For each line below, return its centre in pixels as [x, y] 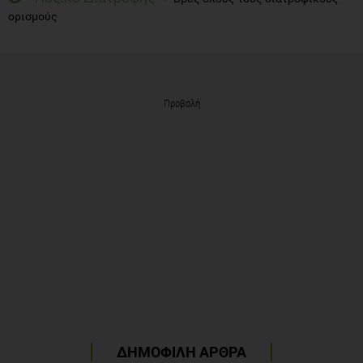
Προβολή [181, 103]
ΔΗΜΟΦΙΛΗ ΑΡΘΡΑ [181, 352]
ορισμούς [33, 16]
